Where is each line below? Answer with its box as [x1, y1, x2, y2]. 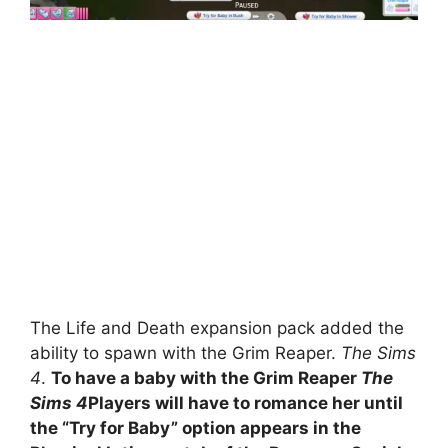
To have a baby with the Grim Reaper [51, 367, 361, 388]
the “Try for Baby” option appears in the [30, 417, 361, 438]
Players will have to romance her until [88, 392, 403, 413]
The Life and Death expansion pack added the [30, 317, 404, 338]
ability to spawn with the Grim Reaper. [30, 342, 341, 363]
